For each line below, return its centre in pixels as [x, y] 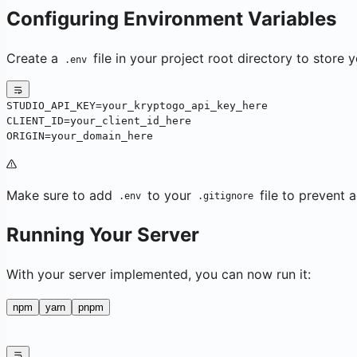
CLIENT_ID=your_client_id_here [99, 120]
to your [169, 195]
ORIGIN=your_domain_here [80, 135]
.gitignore [225, 196]
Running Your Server [103, 234]
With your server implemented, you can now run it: [159, 275]
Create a [34, 59]
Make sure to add [61, 195]
